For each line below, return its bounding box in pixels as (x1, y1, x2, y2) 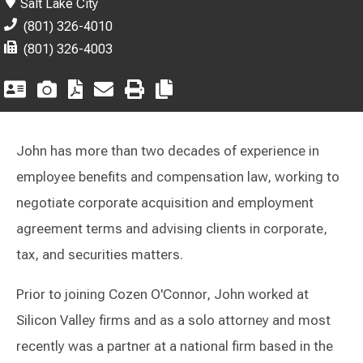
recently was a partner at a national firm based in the (16, 338, 333, 355)
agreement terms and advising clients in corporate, (16, 220, 327, 237)
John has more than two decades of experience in (16, 143, 319, 160)
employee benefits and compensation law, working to (16, 169, 340, 186)
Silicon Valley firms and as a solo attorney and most (16, 312, 331, 329)
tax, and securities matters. (16, 246, 183, 263)
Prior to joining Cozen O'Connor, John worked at (16, 286, 309, 303)
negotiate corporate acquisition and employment (16, 194, 314, 211)
